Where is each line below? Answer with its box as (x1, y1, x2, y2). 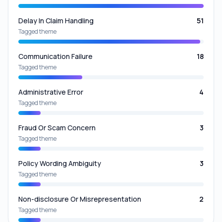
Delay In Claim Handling (18, 15, 94, 25)
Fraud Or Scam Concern (18, 122, 96, 132)
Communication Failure (18, 51, 93, 61)
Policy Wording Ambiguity (18, 158, 101, 168)
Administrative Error (18, 87, 83, 97)
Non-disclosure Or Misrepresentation (18, 194, 141, 204)
